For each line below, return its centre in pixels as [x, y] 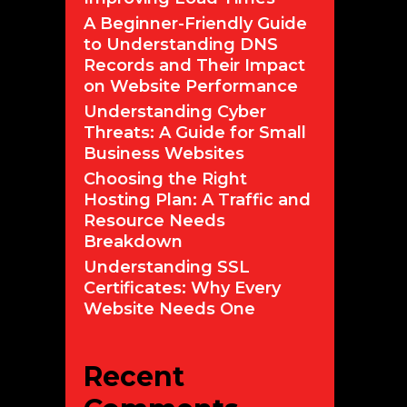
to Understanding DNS [181, 44]
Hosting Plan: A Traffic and [197, 199]
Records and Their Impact [194, 65]
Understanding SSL [167, 267]
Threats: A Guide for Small [195, 132]
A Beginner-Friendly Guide [195, 23]
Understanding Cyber [175, 111]
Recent [134, 376]
